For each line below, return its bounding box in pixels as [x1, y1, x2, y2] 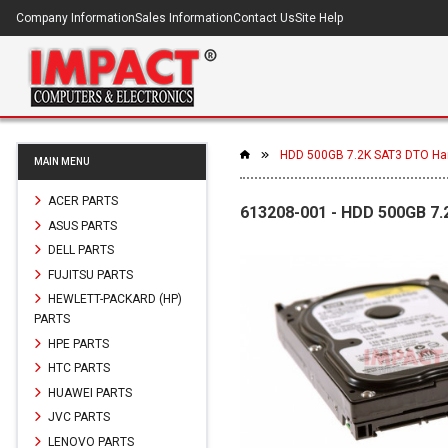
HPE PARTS [45, 336, 109, 351]
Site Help [295, 11, 343, 25]
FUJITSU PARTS [45, 267, 133, 282]
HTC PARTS [45, 360, 110, 375]
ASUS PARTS [45, 218, 117, 233]
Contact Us [233, 11, 295, 25]
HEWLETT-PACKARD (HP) [45, 291, 182, 306]
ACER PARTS [45, 193, 118, 208]
